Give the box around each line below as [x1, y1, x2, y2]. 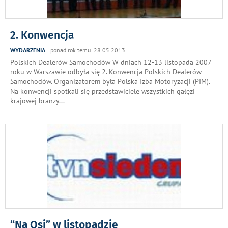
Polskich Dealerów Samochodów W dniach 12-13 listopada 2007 [10, 57, 211, 67]
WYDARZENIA [10, 46, 45, 54]
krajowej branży [10, 96, 59, 105]
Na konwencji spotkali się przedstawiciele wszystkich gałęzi [10, 86, 195, 96]
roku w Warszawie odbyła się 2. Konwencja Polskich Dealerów [10, 67, 202, 76]
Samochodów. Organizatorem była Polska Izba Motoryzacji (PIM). [10, 76, 210, 86]
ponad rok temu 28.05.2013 [50, 46, 125, 54]
